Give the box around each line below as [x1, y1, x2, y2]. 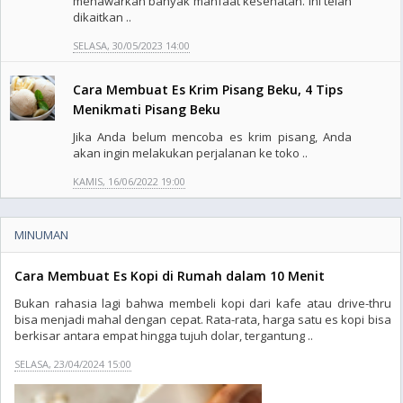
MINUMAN [14, 227, 68, 243]
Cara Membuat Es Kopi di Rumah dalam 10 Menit [14, 267, 325, 284]
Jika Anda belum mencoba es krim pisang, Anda [73, 129, 353, 145]
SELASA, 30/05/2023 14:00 [73, 39, 190, 52]
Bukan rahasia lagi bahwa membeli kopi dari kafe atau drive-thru [14, 295, 391, 311]
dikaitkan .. [73, 9, 131, 25]
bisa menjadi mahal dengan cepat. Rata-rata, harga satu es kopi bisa [14, 311, 391, 327]
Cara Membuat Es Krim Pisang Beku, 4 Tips [73, 81, 343, 98]
